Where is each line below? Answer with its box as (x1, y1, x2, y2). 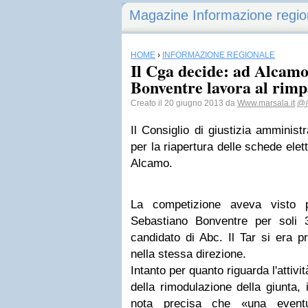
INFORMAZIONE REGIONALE (162, 50, 275, 60)
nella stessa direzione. (131, 247, 246, 261)
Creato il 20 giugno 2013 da (131, 98, 237, 108)
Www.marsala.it (237, 98, 295, 108)
